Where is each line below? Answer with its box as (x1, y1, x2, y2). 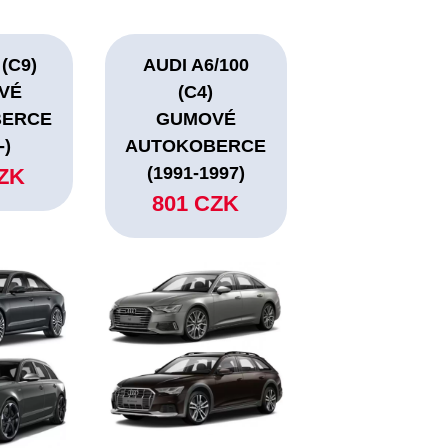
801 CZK (152, 191, 240, 217)
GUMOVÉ (155, 109, 236, 130)
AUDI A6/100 (142, 55, 249, 76)
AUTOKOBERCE (125, 136, 267, 157)
